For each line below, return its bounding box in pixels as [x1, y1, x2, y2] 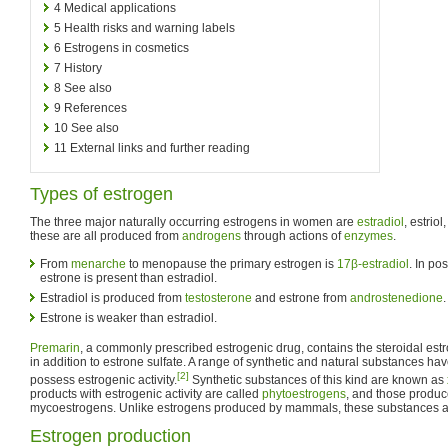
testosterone [185, 290, 252, 305]
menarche [71, 256, 126, 271]
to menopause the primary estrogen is [126, 256, 337, 271]
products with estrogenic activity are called [30, 386, 262, 401]
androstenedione [350, 290, 443, 305]
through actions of [241, 228, 344, 243]
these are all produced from [30, 228, 182, 243]
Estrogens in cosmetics [64, 40, 189, 55]
